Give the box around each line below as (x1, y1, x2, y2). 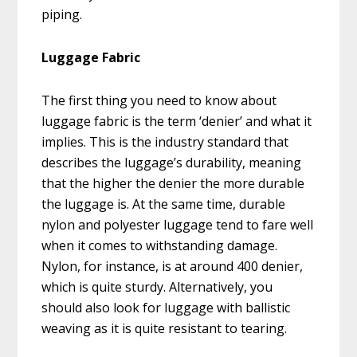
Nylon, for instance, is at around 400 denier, (41, 257, 304, 276)
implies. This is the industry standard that (41, 133, 289, 151)
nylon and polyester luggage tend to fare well (41, 216, 314, 234)
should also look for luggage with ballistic (41, 299, 291, 317)
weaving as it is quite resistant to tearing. (41, 320, 288, 338)
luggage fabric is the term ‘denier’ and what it (41, 112, 312, 131)
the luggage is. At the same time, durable (41, 195, 286, 214)
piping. (41, 6, 83, 24)
